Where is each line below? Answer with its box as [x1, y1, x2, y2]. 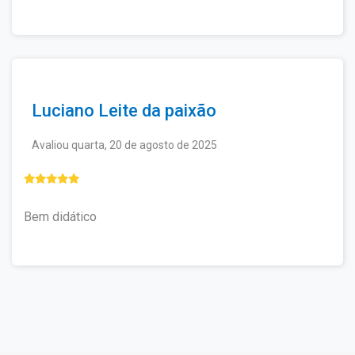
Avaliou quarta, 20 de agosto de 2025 [32, 139, 217, 151]
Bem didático [24, 209, 97, 224]
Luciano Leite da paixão [32, 101, 216, 120]
